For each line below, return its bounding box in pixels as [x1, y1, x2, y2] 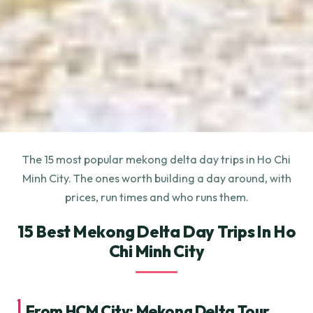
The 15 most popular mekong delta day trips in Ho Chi [22, 152, 291, 166]
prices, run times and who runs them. [64, 189, 249, 204]
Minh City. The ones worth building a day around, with [22, 170, 291, 185]
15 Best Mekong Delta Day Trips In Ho [17, 221, 296, 242]
